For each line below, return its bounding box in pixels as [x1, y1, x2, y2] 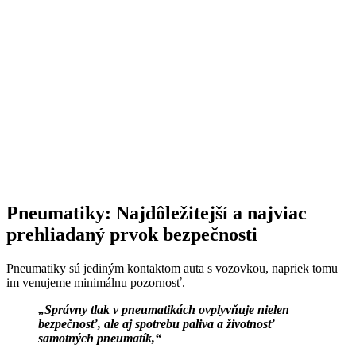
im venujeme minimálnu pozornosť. [6, 275, 185, 289]
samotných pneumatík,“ [38, 331, 161, 345]
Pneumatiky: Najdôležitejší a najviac [6, 202, 307, 223]
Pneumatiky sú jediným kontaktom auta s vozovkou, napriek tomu [6, 261, 338, 275]
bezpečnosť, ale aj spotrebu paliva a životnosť [38, 316, 275, 331]
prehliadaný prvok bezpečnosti [6, 223, 257, 245]
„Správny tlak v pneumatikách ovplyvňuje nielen [38, 302, 289, 316]
